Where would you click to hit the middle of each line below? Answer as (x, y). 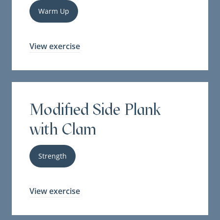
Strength (53, 156)
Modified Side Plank (95, 110)
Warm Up (54, 11)
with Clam (63, 129)
